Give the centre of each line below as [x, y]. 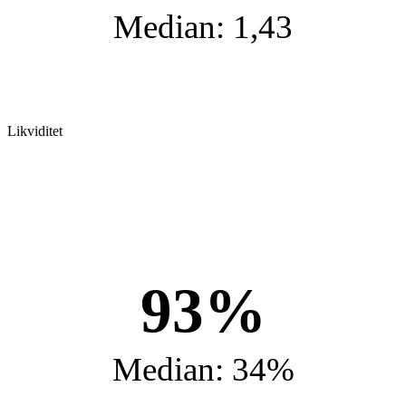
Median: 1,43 [203, 27]
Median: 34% [203, 370]
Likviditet [35, 131]
